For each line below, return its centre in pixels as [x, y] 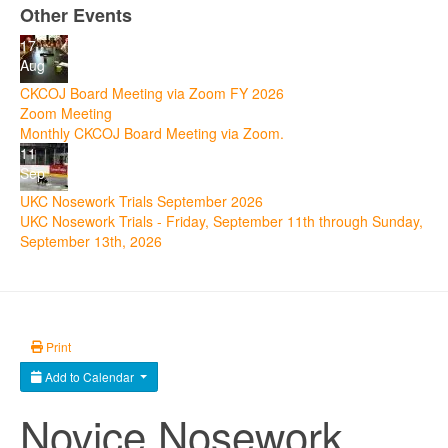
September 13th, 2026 [91, 241]
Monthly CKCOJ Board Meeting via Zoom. [152, 133]
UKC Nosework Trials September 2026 [141, 201]
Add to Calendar [89, 376]
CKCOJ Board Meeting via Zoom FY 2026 [152, 93]
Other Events [76, 15]
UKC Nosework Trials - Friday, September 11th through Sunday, [221, 221]
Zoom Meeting [66, 113]
